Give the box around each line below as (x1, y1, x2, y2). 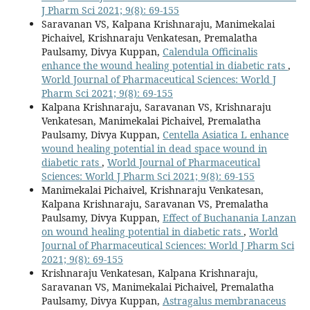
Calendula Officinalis (162, 44, 257, 58)
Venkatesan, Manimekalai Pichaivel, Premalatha (41, 113, 261, 127)
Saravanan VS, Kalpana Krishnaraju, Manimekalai (41, 17, 275, 30)
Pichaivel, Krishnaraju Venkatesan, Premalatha (41, 30, 257, 44)
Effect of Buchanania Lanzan (162, 210, 296, 224)
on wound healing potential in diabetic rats (41, 224, 244, 238)
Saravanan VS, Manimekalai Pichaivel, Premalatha (41, 280, 274, 293)
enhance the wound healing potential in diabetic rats (41, 58, 288, 72)
